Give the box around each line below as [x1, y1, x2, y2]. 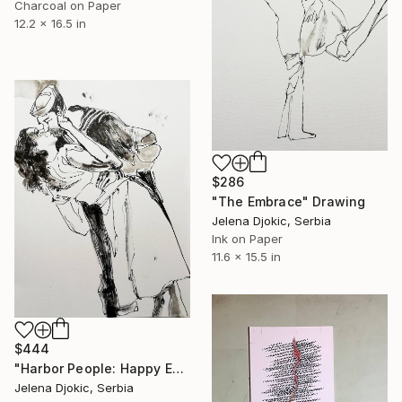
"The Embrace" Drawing [212, 194, 366, 210]
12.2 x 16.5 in [14, 16, 86, 31]
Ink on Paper [212, 232, 283, 247]
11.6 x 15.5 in [212, 249, 281, 265]
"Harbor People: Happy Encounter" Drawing [171, 361, 184, 377]
